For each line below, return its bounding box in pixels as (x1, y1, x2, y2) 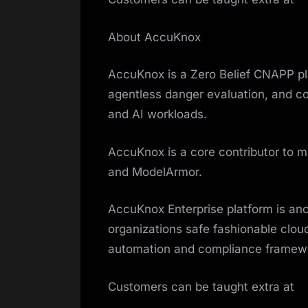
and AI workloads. (108, 107, 207, 122)
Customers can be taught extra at (108, 279, 294, 294)
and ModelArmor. (108, 164, 202, 179)
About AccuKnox (108, 30, 201, 44)
